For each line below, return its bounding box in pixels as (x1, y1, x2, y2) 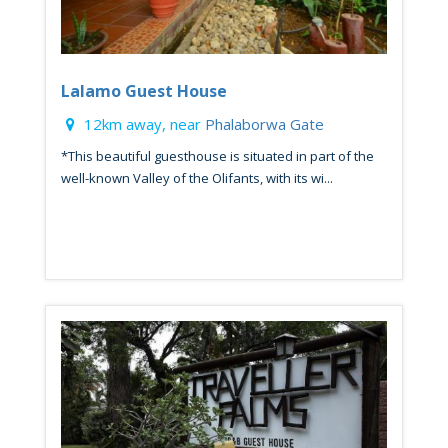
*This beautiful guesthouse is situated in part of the (61, 147, 374, 166)
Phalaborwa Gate (205, 114, 324, 135)
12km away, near (80, 114, 205, 135)
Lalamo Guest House (61, 80, 227, 103)
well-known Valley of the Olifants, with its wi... (61, 169, 333, 188)
